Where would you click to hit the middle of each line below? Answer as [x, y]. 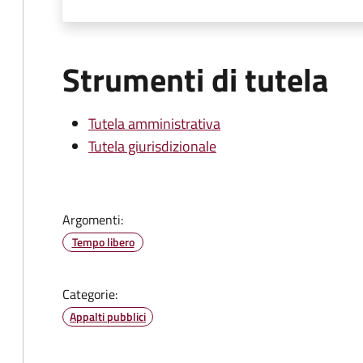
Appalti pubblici [108, 316]
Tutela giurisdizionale [152, 146]
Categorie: [90, 294]
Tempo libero [103, 242]
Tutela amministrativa [154, 124]
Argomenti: [93, 220]
